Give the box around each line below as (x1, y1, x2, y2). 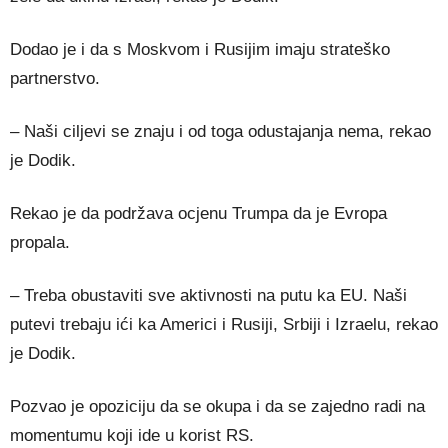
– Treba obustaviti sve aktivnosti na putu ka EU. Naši (10, 286, 407, 305)
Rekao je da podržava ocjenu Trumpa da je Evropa (10, 204, 387, 223)
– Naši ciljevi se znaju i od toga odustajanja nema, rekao (10, 122, 431, 141)
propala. (10, 233, 70, 252)
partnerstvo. (10, 69, 100, 88)
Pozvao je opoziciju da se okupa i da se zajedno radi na (10, 397, 425, 416)
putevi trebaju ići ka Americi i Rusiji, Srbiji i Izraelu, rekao (10, 315, 438, 334)
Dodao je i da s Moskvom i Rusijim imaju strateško (10, 40, 390, 59)
